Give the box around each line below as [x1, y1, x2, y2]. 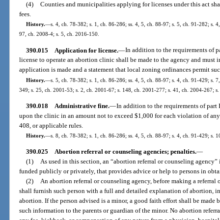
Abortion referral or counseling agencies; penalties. [54, 148, 196, 156]
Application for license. [54, 46, 118, 54]
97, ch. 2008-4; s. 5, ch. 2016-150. [19, 31, 100, 37]
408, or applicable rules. [19, 121, 83, 129]
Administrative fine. [54, 102, 110, 110]
